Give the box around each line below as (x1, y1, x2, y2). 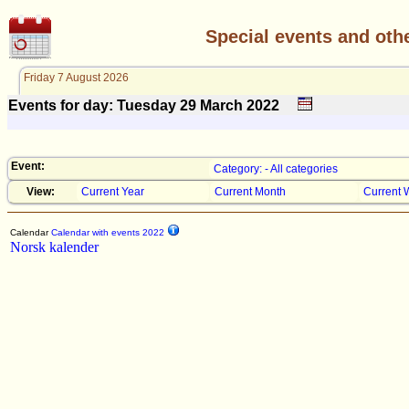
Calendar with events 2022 (48, 227, 164, 237)
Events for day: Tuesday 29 (8, 98, 200, 113)
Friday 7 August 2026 (23, 71, 129, 84)
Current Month (215, 185, 286, 198)
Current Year (81, 185, 144, 198)
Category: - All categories (214, 163, 338, 175)
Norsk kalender (10, 239, 99, 255)
